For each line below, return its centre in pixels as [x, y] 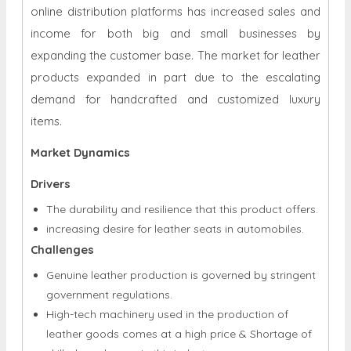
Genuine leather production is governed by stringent [181, 232]
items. [46, 78]
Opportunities [70, 331]
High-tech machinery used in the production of [167, 271]
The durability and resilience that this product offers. [182, 166]
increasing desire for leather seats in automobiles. [175, 186]
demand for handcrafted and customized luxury [175, 56]
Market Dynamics [80, 110]
